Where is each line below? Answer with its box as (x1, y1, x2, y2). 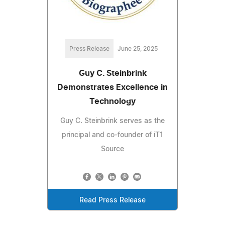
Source (101, 146, 124, 153)
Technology (89, 97, 136, 106)
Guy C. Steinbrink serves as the (60, 118, 165, 125)
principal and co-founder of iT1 (62, 132, 163, 139)
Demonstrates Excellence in (57, 83, 168, 92)
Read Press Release (79, 197, 146, 204)
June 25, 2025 (118, 46, 158, 52)
